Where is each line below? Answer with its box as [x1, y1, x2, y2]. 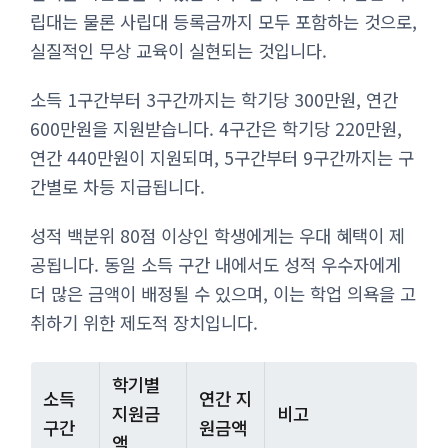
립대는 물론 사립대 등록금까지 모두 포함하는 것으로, [30, 8, 417, 34]
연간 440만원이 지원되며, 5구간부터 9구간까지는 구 [30, 144, 414, 170]
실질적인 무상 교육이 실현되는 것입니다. [30, 37, 327, 63]
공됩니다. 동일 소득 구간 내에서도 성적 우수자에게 [30, 251, 401, 277]
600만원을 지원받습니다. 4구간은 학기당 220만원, [30, 115, 402, 141]
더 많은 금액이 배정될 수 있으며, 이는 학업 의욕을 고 [30, 280, 416, 306]
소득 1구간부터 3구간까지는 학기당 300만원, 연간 [30, 86, 398, 112]
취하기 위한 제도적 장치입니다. [30, 309, 258, 335]
